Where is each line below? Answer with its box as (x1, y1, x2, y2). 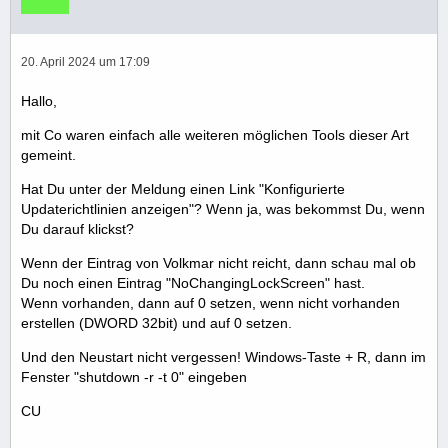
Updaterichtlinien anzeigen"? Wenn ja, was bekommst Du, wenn (21, 201, 425, 218)
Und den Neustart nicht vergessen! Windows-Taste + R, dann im (21, 349, 426, 366)
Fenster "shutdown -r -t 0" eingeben (21, 369, 247, 386)
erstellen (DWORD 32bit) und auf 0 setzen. (21, 315, 292, 332)
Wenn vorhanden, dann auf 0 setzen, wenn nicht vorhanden (21, 295, 400, 312)
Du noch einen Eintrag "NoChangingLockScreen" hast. (21, 275, 365, 292)
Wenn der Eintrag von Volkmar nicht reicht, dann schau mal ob (21, 255, 416, 272)
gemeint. (21, 147, 76, 164)
